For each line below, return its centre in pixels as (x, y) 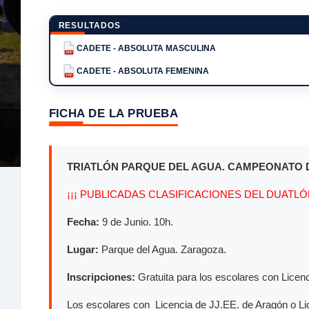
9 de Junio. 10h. (136, 222)
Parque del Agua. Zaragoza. (162, 250)
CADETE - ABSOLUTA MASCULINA (146, 49)
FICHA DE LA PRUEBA (113, 113)
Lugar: (83, 250)
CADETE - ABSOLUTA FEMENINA (143, 71)
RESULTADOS (90, 26)
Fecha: (83, 222)
